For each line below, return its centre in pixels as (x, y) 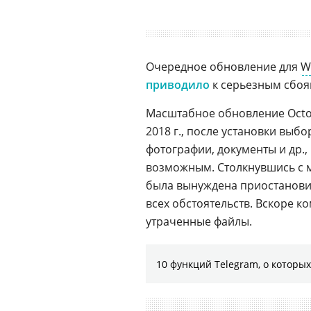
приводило (178, 85)
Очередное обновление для (223, 67)
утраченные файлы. (199, 221)
